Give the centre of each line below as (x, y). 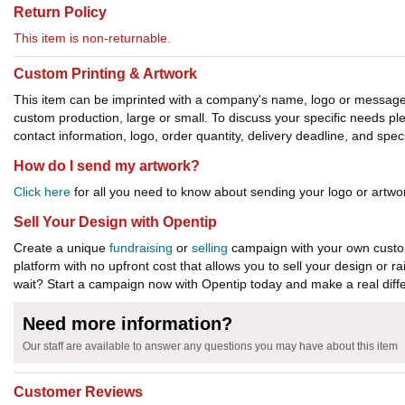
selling (210, 248)
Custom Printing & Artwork (105, 74)
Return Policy (60, 13)
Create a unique (61, 248)
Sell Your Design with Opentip (115, 222)
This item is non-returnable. (92, 38)
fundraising (141, 248)
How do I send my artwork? (107, 166)
